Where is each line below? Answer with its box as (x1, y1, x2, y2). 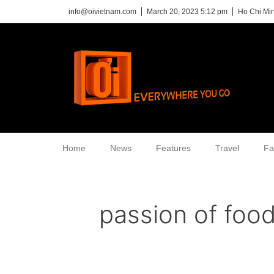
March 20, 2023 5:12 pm (147, 7, 228, 16)
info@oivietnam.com (68, 7, 136, 16)
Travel (215, 143, 239, 153)
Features (156, 143, 191, 153)
